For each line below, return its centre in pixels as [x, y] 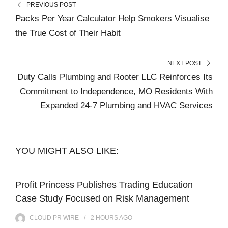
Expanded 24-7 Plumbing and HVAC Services [126, 105]
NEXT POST [185, 63]
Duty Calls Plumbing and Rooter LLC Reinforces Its [115, 77]
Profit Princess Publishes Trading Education [104, 184]
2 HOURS [104, 218]
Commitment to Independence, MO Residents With [116, 91]
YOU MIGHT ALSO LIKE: [67, 150]
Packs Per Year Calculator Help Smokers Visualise [112, 18]
